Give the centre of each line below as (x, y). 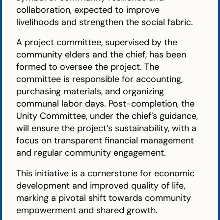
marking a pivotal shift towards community (104, 198)
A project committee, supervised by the (97, 42)
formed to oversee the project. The (88, 67)
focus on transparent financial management (105, 141)
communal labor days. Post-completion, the (106, 104)
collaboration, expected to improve (88, 10)
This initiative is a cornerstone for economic (106, 173)
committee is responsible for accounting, (100, 79)
